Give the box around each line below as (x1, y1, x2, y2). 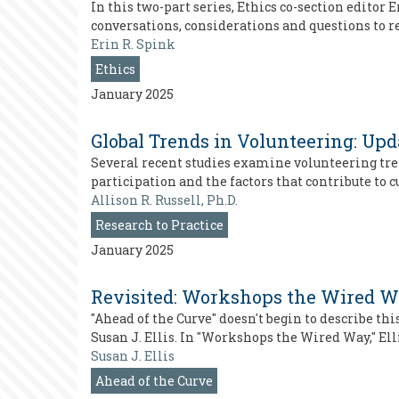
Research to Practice (95, 216, 224, 233)
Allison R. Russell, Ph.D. (91, 191, 238, 208)
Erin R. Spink (91, 36, 175, 53)
